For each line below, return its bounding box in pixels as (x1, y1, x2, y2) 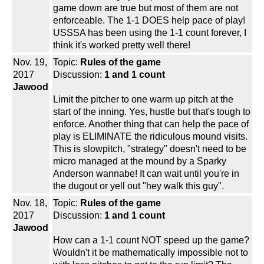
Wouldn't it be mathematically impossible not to (53, 247, 248, 258)
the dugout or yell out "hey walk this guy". (53, 181, 224, 192)
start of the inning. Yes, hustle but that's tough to (53, 107, 250, 117)
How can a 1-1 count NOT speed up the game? (53, 235, 249, 246)
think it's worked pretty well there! (53, 40, 190, 51)
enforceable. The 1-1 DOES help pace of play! (53, 15, 245, 26)
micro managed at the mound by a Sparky (53, 156, 226, 167)
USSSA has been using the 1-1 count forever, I (53, 28, 246, 38)
